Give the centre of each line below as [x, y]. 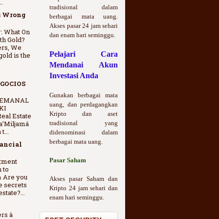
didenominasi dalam [84, 132]
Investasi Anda [74, 76]
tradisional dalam [84, 7]
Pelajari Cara [84, 54]
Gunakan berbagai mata [84, 95]
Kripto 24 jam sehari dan [84, 188]
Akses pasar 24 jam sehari [84, 26]
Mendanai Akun [84, 65]
